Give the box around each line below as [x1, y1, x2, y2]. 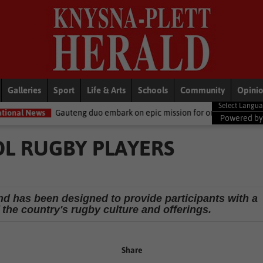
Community [180, 85, 225, 95]
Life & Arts [87, 85, 126, 95]
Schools [138, 85, 168, 95]
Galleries [8, 85, 41, 95]
